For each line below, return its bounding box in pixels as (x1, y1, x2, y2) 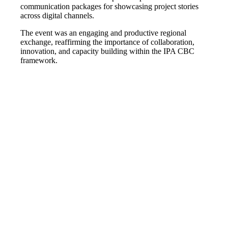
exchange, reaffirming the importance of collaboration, (20, 37, 195, 46)
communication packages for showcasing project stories (20, 2, 199, 11)
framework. (20, 55, 58, 65)
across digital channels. (20, 11, 95, 20)
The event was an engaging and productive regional (20, 28, 187, 37)
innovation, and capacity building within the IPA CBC (20, 46, 195, 55)
